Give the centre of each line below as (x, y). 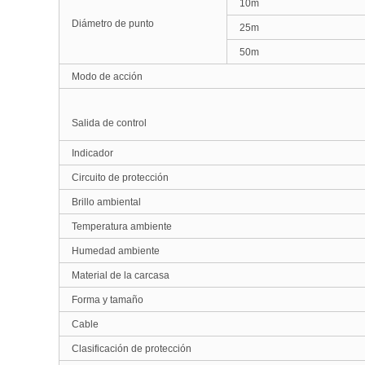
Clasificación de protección (132, 349)
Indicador (92, 153)
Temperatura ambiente (122, 226)
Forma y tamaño (108, 300)
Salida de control (109, 123)
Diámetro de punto (113, 24)
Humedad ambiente (116, 251)
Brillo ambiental (106, 202)
